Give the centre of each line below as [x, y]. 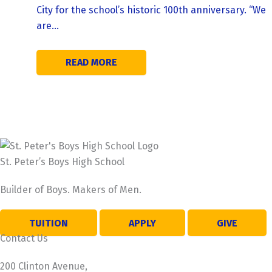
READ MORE [91, 62]
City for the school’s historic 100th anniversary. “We [151, 10]
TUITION [49, 223]
